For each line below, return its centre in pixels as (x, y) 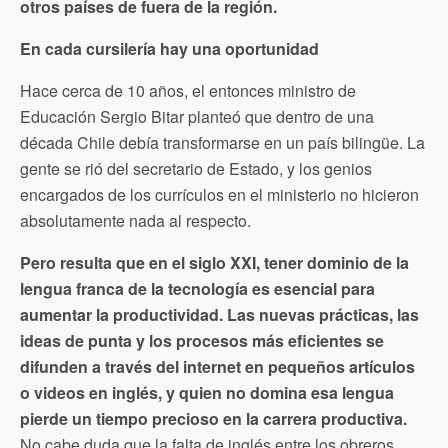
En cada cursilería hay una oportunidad (169, 48)
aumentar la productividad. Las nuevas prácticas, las (219, 314)
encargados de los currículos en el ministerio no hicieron (219, 194)
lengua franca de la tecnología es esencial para (197, 288)
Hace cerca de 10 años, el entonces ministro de (188, 90)
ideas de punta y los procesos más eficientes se (202, 340)
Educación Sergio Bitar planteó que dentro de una (197, 116)
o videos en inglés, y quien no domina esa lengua (207, 392)
